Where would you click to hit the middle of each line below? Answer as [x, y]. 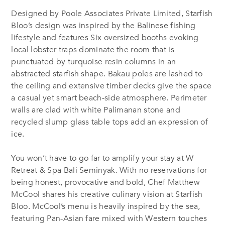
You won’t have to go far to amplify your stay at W [102, 158]
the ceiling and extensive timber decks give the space [111, 86]
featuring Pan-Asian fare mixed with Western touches [109, 218]
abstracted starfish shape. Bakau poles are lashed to [107, 74]
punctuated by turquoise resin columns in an [94, 62]
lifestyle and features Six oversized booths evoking [105, 37]
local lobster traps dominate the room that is [93, 49]
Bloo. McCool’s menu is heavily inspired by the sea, [106, 206]
